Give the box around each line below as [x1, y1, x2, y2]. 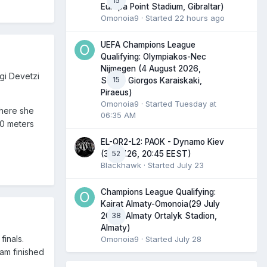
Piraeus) [101, 88, 132, 98]
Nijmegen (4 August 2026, [101, 64, 201, 74]
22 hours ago [175, 13, 225, 23]
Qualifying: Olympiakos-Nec [101, 52, 206, 62]
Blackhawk [101, 160, 141, 170]
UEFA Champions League [101, 40, 195, 50]
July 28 [175, 234, 201, 244]
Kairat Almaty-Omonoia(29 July [101, 199, 220, 209]
